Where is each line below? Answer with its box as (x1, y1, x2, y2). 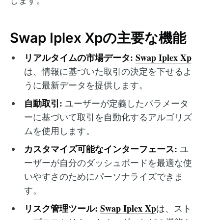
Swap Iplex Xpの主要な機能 (10, 29, 186, 46)
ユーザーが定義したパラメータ (62, 97, 189, 110)
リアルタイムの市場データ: (24, 51, 133, 64)
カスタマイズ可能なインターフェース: (24, 142, 177, 156)
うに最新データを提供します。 (24, 79, 148, 91)
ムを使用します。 (24, 125, 95, 137)
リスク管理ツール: (24, 202, 98, 215)
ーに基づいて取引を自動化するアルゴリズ (24, 111, 192, 123)
